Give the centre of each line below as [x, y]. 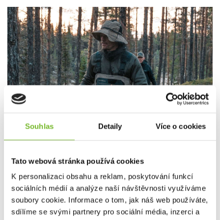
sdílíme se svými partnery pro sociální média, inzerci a [106, 212]
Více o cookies [181, 126]
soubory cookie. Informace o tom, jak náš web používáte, [110, 200]
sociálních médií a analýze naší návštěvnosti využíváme [109, 188]
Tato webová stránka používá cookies [78, 161]
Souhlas [39, 126]
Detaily [110, 126]
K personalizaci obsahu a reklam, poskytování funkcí [102, 176]
